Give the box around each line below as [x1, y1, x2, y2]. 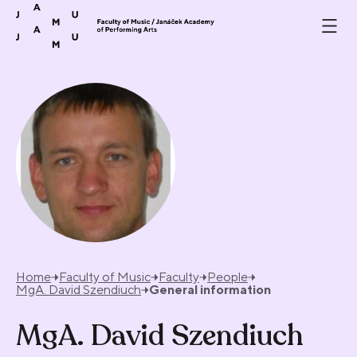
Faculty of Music [59, 269, 151, 285]
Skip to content [28, 4, 130, 21]
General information [149, 282, 271, 298]
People [207, 269, 248, 285]
